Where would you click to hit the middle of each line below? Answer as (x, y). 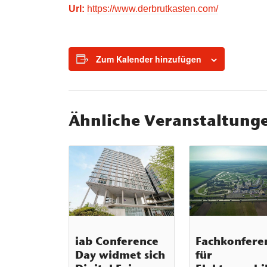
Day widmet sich (120, 254)
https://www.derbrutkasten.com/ (153, 8)
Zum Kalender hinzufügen (149, 59)
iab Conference (117, 241)
